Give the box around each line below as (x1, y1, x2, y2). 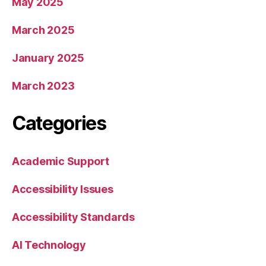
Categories (12, 111, 106, 135)
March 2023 (12, 79, 75, 92)
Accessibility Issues (12, 182, 113, 195)
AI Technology (12, 238, 86, 251)
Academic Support (12, 154, 109, 167)
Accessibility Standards (12, 210, 135, 223)
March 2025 (12, 23, 75, 36)
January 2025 (12, 51, 84, 64)
